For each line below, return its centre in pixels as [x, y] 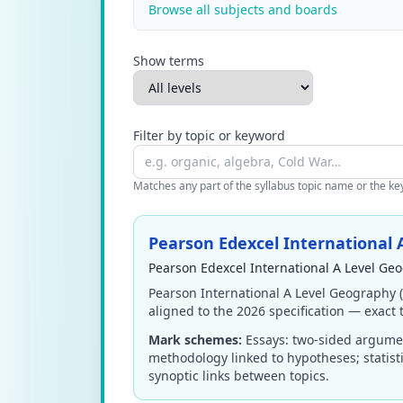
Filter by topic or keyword [209, 135]
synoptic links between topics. [239, 376]
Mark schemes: [195, 340]
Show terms [169, 61]
